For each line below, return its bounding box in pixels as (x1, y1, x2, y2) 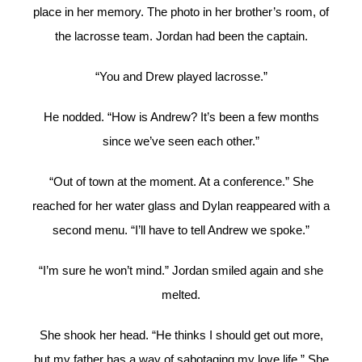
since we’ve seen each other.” (103, 134, 259, 149)
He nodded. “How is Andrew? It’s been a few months (43, 110, 319, 124)
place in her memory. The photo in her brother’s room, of (33, 5, 329, 19)
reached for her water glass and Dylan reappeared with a (32, 199, 330, 213)
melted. (162, 288, 200, 302)
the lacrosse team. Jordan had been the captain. (54, 29, 308, 44)
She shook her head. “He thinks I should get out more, (39, 328, 323, 343)
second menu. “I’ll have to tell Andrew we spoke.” (53, 223, 309, 238)
